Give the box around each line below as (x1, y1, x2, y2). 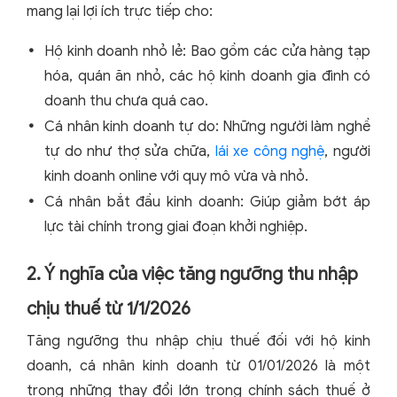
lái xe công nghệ (214, 143, 325, 161)
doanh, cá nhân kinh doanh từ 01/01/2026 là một (27, 357, 370, 376)
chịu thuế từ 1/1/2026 (27, 298, 191, 321)
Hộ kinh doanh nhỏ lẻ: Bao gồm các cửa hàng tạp (44, 43, 370, 61)
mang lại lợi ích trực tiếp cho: (27, 3, 213, 21)
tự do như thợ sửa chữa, (44, 143, 215, 161)
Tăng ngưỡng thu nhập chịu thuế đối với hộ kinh (27, 332, 370, 351)
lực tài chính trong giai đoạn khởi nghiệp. (44, 218, 307, 237)
